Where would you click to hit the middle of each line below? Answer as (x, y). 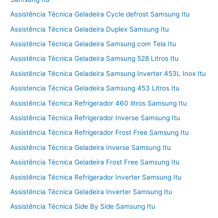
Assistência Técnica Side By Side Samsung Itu (83, 207)
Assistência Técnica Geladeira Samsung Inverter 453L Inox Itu (108, 73)
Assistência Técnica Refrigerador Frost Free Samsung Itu (100, 133)
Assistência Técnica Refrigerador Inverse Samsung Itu (95, 118)
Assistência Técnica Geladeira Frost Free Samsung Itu (95, 162)
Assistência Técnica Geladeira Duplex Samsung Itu (90, 29)
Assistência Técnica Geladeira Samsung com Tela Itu (93, 44)
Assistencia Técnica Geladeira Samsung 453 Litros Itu (95, 88)
